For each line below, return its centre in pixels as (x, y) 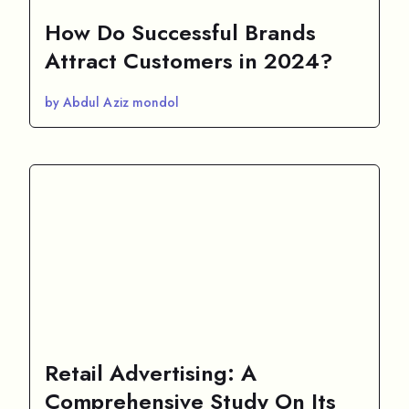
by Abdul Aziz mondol (112, 102)
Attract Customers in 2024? (189, 60)
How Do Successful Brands (180, 32)
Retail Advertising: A (151, 372)
